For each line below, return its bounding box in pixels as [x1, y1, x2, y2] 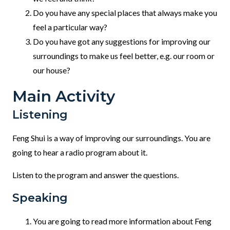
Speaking [12, 191, 68, 205]
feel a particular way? [33, 22, 107, 32]
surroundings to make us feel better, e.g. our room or [33, 51, 215, 61]
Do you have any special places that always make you [33, 8, 217, 18]
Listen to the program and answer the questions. [12, 170, 179, 180]
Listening [12, 108, 68, 122]
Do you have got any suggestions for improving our [33, 36, 210, 47]
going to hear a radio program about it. [12, 147, 147, 158]
